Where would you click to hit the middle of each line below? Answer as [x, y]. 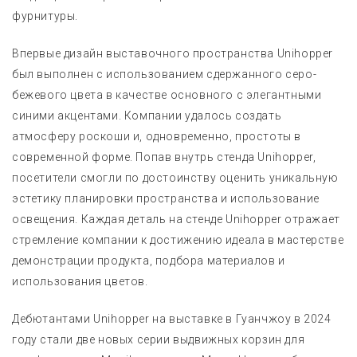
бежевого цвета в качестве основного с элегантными [167, 94]
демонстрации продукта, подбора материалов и [149, 260]
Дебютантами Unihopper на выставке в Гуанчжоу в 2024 [172, 318]
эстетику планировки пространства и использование [166, 198]
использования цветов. [80, 281]
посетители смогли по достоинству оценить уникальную [175, 177]
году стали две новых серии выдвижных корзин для [159, 339]
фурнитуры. [45, 16]
